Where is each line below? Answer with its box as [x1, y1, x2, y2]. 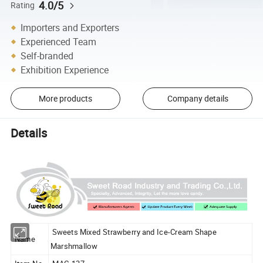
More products [38, 93, 92, 104]
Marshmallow [50, 240, 98, 251]
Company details [167, 93, 228, 104]
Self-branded [21, 49, 74, 62]
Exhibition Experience [21, 63, 109, 76]
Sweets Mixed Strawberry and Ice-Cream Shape [50, 227, 217, 237]
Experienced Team [21, 35, 97, 48]
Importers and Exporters [21, 21, 120, 34]
